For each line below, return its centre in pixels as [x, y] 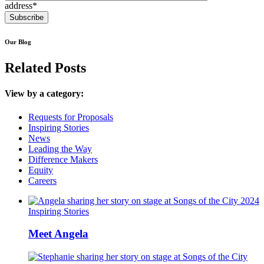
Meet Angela [58, 234]
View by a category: [44, 94]
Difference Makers [63, 159]
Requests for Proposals [71, 117]
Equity [41, 170]
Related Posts [45, 68]
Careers [42, 180]
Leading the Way [60, 148]
